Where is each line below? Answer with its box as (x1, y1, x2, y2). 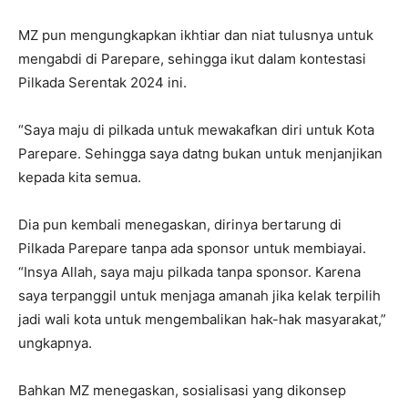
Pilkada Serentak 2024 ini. (18, 74, 187, 92)
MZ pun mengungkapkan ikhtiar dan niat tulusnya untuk (18, 26, 373, 45)
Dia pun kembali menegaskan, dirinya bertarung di (18, 216, 342, 234)
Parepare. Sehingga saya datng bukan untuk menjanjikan (18, 145, 382, 163)
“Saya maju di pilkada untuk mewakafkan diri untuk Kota (18, 121, 374, 139)
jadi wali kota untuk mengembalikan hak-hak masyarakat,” (18, 311, 386, 329)
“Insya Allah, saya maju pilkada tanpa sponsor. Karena (18, 263, 361, 281)
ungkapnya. (18, 334, 92, 352)
